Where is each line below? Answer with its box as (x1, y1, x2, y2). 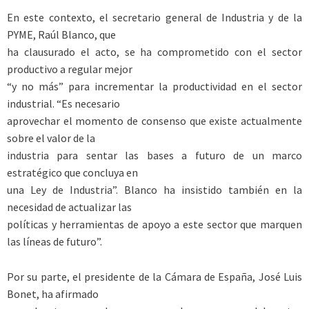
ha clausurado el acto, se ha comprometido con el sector (7, 45, 302, 59)
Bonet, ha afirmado (7, 286, 99, 301)
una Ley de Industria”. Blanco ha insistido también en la (7, 183, 302, 197)
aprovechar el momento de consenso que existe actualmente (7, 114, 302, 128)
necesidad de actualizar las (7, 200, 132, 215)
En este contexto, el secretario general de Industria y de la (7, 10, 302, 25)
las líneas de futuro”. (7, 235, 102, 249)
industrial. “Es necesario (7, 97, 120, 111)
